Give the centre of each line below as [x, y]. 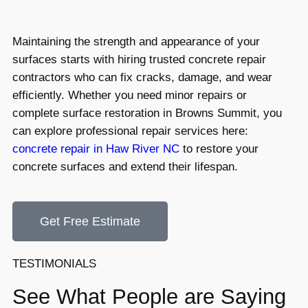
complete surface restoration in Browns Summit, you [147, 113]
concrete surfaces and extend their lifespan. [125, 167]
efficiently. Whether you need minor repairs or [130, 96]
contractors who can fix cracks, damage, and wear [142, 78]
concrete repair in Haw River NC [96, 149]
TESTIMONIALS [54, 264]
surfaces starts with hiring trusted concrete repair [139, 60]
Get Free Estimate [90, 222]
